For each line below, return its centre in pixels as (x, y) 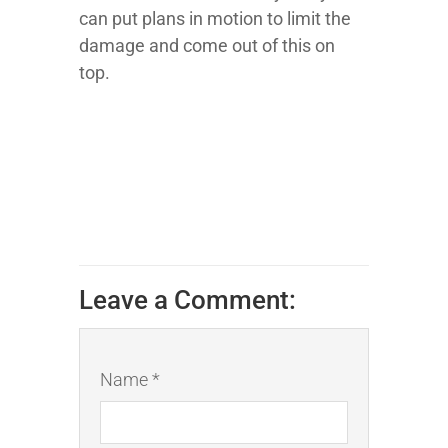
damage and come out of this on (207, 46)
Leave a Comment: (187, 300)
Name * (130, 380)
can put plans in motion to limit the (215, 19)
